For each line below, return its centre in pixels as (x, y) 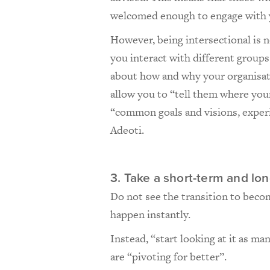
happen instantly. (152, 215)
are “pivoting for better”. (168, 257)
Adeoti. (127, 130)
